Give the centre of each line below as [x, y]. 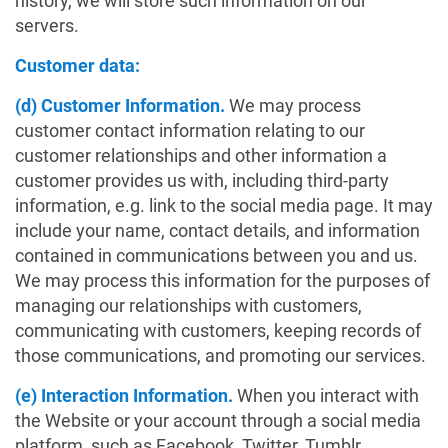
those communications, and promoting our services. [220, 355]
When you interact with [328, 395]
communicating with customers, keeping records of [218, 330]
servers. [47, 25]
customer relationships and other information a [201, 155]
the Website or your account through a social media [218, 420]
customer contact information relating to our [190, 130]
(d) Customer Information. [122, 105]
